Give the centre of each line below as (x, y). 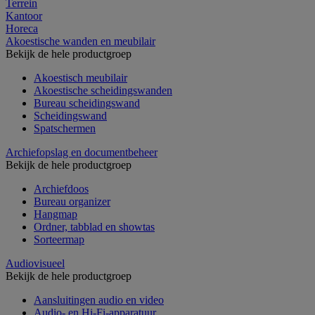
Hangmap (56, 214)
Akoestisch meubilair (81, 77)
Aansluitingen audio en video (99, 300)
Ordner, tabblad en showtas (94, 226)
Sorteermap (59, 239)
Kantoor (24, 15)
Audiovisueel (35, 263)
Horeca (22, 28)
